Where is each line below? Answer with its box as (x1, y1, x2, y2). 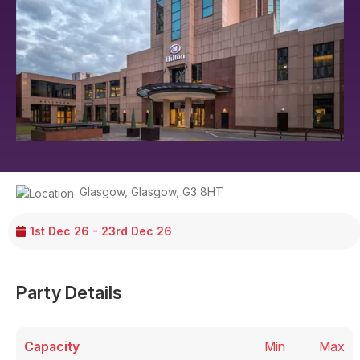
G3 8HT (182, 185, 223, 198)
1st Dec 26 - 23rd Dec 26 (30, 224, 173, 239)
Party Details (16, 281, 122, 303)
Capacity (24, 337, 80, 354)
